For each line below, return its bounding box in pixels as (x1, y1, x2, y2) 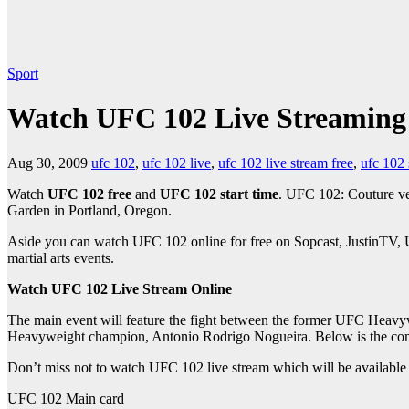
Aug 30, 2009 (7, 154, 88, 171)
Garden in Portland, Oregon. (7, 202, 172, 218)
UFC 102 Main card (7, 390, 124, 406)
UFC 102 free (47, 185, 135, 202)
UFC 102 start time (156, 185, 278, 202)
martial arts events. (7, 249, 114, 266)
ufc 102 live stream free (218, 154, 353, 171)
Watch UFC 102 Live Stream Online (7, 280, 232, 297)
